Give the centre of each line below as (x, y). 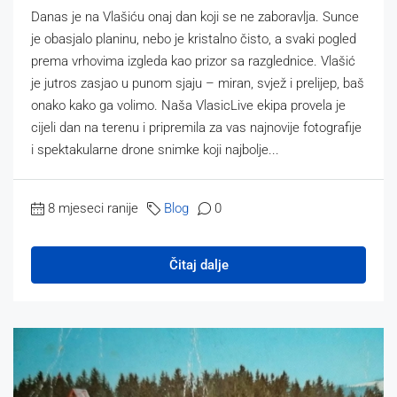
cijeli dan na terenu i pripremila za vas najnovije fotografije (196, 127)
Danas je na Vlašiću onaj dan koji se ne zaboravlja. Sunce (195, 16)
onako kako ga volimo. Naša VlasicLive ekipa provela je (188, 105)
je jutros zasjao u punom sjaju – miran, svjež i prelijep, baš (198, 83)
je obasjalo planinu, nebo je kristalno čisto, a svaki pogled (194, 39)
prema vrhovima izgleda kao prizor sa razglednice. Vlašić (193, 61)
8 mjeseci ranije (93, 208)
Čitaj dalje (198, 265)
